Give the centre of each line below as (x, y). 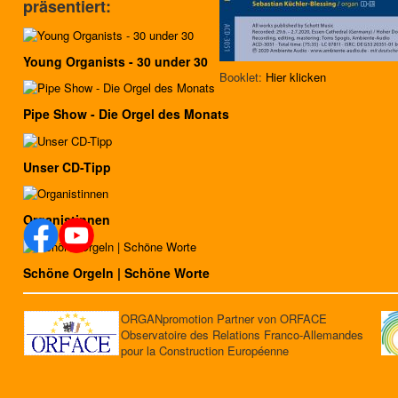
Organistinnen (67, 220)
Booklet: (243, 77)
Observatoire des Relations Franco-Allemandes (242, 334)
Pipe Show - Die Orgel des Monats (126, 114)
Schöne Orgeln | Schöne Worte (116, 272)
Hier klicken (296, 77)
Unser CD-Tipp (67, 167)
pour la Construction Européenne (205, 350)
